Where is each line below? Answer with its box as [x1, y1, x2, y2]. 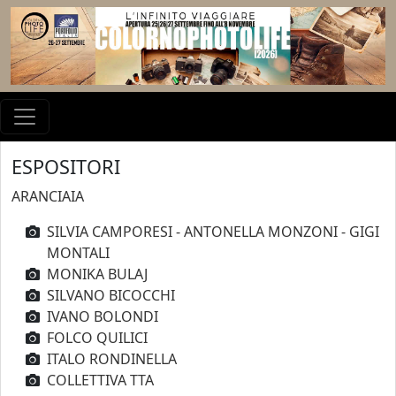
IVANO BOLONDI [47, 307, 158, 327]
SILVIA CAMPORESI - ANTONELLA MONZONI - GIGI [47, 222, 379, 242]
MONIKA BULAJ [47, 264, 148, 285]
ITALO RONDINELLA [47, 349, 177, 369]
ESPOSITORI [11, 154, 120, 180]
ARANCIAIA [11, 187, 84, 207]
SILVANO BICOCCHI [47, 286, 175, 306]
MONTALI [47, 243, 110, 263]
